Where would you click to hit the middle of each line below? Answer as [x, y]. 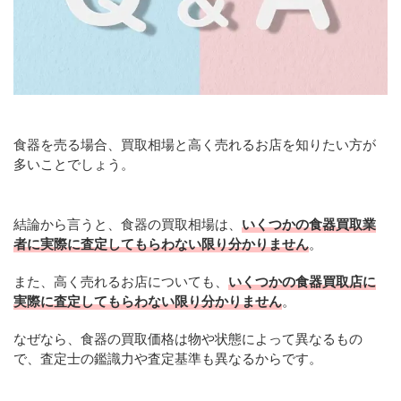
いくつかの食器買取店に [302, 282]
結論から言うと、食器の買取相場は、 [128, 224]
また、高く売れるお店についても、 [121, 282]
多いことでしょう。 [74, 164]
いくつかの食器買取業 [309, 224]
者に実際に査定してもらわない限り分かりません [161, 244]
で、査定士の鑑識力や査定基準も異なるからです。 [168, 358]
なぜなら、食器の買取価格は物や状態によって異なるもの [188, 339]
